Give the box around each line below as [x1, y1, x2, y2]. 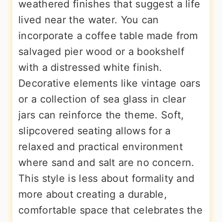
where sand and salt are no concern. [18, 157, 195, 168]
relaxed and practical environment [18, 141, 183, 153]
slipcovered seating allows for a [18, 125, 171, 137]
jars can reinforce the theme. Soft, [18, 109, 184, 121]
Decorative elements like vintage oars [18, 77, 201, 89]
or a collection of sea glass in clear [18, 93, 186, 105]
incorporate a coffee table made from [18, 30, 198, 42]
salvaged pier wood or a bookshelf [18, 46, 184, 57]
